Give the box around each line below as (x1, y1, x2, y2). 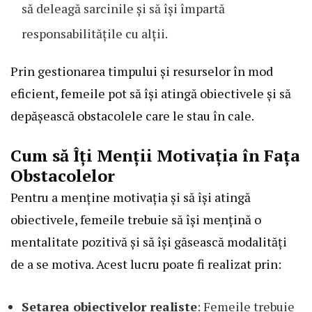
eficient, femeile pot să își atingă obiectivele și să (10, 85, 291, 102)
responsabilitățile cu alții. (22, 25, 168, 42)
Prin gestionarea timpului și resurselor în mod (10, 63, 273, 80)
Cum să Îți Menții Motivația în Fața (10, 144, 300, 167)
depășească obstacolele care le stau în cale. (10, 107, 254, 125)
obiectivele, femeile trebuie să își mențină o (10, 211, 261, 228)
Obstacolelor (10, 164, 115, 187)
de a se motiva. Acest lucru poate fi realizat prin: (10, 256, 281, 273)
